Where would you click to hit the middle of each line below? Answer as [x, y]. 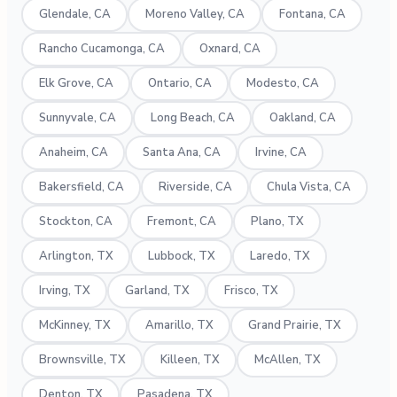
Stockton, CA [75, 222]
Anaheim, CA [73, 153]
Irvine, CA [280, 153]
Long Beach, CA [192, 118]
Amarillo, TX [179, 326]
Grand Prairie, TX [294, 326]
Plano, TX [277, 222]
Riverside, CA [195, 187]
